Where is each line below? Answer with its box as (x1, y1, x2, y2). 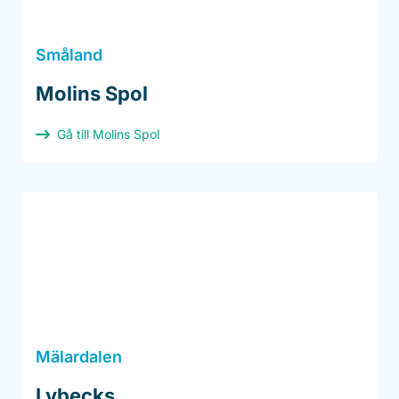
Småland (36, 45, 102, 65)
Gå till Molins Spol (57, 126, 159, 142)
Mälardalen (36, 347, 122, 367)
